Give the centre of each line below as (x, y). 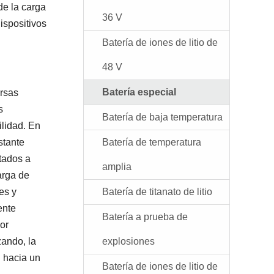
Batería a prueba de (145, 217)
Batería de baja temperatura (162, 117)
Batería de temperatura (152, 142)
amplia (117, 167)
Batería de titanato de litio (157, 192)
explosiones (128, 241)
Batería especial (139, 92)
